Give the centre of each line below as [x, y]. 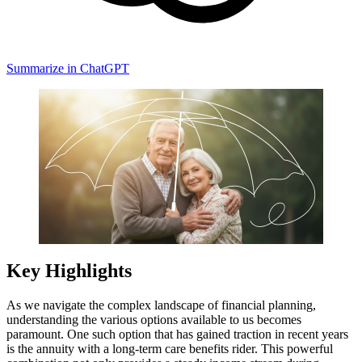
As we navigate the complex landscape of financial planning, [161, 305]
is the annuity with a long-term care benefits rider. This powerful [170, 348]
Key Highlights [69, 270]
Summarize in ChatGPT [68, 68]
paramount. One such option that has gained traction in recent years [177, 334]
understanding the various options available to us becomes [154, 319]
